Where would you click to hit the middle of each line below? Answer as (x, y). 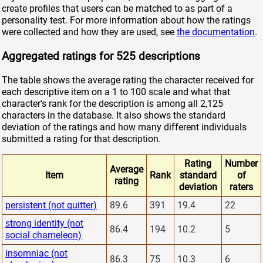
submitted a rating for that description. (81, 139)
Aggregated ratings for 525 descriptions (101, 57)
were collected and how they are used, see (89, 32)
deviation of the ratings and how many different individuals (124, 127)
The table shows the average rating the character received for (128, 80)
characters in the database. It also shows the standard (114, 115)
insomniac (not (36, 253)
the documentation (216, 32)
